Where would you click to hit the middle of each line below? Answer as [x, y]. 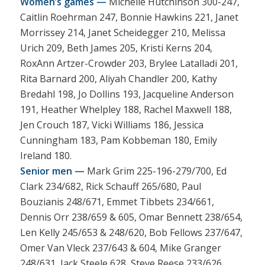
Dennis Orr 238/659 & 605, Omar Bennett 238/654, [131, 217]
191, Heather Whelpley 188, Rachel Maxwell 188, [126, 109]
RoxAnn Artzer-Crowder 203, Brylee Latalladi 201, [129, 63]
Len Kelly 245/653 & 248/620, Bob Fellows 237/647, [131, 232]
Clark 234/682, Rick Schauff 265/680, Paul [110, 186]
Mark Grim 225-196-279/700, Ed [155, 171]
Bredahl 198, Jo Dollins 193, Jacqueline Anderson [127, 94]
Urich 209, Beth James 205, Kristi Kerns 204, [116, 48]
